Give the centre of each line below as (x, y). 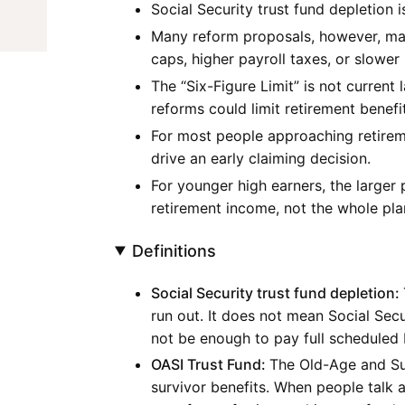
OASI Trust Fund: (210, 365)
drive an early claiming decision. (261, 158)
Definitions (174, 250)
